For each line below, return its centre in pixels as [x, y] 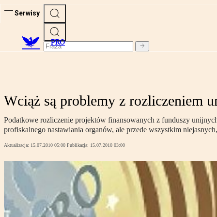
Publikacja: [78, 145]
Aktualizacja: [17, 145]
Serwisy [27, 13]
